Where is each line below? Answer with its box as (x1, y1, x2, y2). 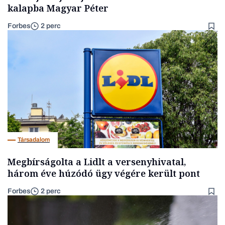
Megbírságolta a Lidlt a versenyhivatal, (8, 155, 186, 168)
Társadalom (18, 136, 50, 144)
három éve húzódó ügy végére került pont (8, 167, 200, 179)
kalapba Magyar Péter (8, 2, 108, 14)
